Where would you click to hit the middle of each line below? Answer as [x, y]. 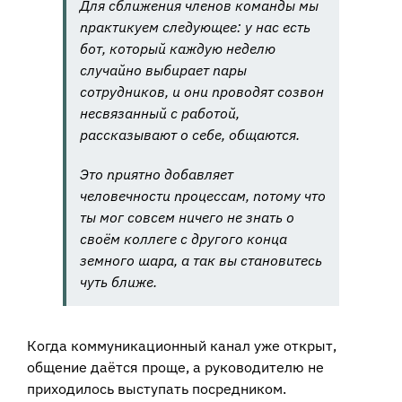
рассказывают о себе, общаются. [190, 134]
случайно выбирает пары [163, 70]
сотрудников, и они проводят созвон [202, 91]
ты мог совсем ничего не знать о [187, 217]
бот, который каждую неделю [178, 48]
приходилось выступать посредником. [157, 388]
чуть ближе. [118, 281]
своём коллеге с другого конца [184, 238]
